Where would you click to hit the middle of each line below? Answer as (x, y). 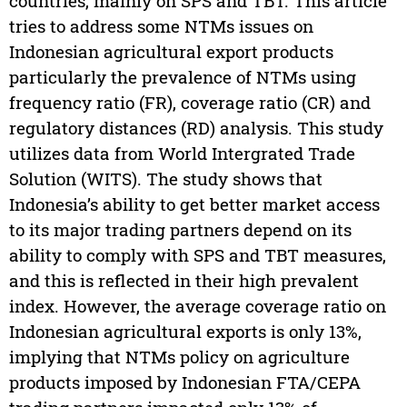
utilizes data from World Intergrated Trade (182, 154)
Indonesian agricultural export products (171, 52)
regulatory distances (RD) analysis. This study (196, 128)
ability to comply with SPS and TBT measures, (197, 255)
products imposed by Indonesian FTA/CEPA (184, 382)
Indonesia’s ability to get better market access (194, 204)
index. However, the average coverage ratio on (197, 306)
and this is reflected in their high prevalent (184, 281)
